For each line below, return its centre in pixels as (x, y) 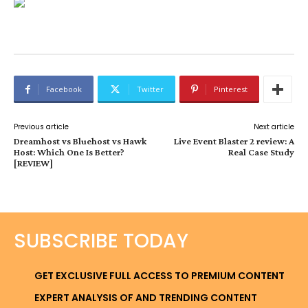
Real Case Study (261, 152)
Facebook (64, 89)
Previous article (41, 127)
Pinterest (231, 89)
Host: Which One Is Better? (69, 152)
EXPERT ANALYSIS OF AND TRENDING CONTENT (146, 298)
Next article (274, 127)
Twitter (150, 89)
